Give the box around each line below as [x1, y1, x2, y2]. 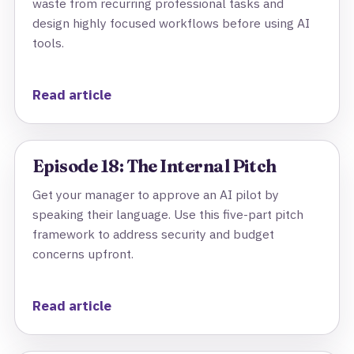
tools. [32, 35, 64, 51]
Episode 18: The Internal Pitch [32, 156, 277, 177]
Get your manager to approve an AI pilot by [32, 186, 279, 202]
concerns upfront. [32, 246, 134, 262]
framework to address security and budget [32, 226, 274, 242]
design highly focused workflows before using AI [32, 15, 310, 31]
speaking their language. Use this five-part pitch [32, 206, 303, 222]
